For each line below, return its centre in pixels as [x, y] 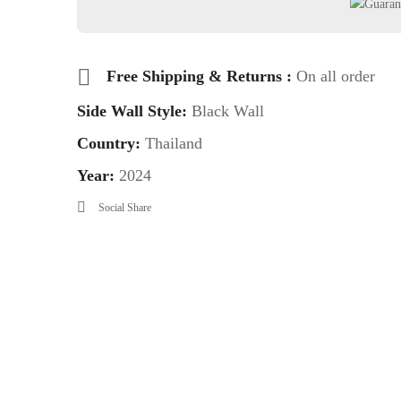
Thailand [173, 143]
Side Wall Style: [132, 111]
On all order [335, 76]
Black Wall [225, 111]
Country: [111, 143]
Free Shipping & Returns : [201, 76]
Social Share [124, 207]
